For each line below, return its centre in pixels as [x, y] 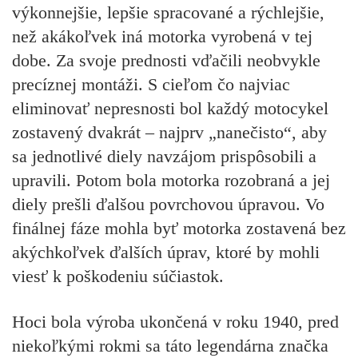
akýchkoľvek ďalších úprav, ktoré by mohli [166, 253]
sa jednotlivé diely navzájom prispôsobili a [164, 157]
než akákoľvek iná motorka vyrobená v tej [162, 37]
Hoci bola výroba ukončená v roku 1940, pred [175, 321]
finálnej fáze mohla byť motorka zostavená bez [179, 229]
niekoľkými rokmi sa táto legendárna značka [170, 345]
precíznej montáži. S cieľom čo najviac [151, 85]
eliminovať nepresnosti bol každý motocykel [170, 109]
